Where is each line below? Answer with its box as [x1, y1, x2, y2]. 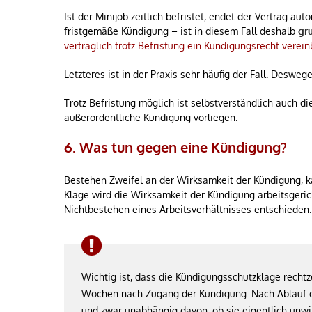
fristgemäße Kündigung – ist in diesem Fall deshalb [64, 25, 298, 37]
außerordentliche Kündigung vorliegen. [64, 111, 237, 123]
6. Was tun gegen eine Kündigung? [64, 138, 287, 156]
